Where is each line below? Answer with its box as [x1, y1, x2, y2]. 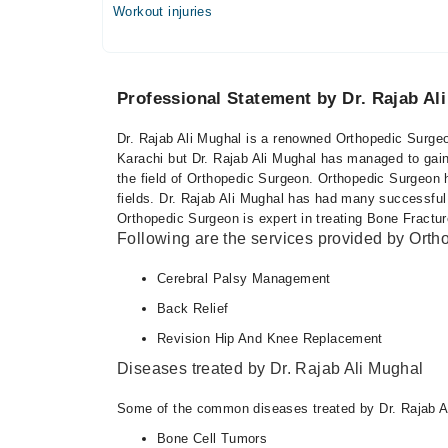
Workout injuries [113, 3, 213, 19]
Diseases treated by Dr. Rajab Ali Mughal [117, 359, 424, 377]
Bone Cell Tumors [157, 430, 268, 446]
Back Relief [157, 300, 229, 316]
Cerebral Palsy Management [157, 270, 331, 286]
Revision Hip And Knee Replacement [157, 330, 383, 346]
